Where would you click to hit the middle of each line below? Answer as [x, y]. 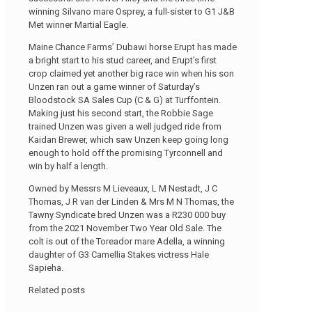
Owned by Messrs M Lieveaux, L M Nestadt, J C [123, 188]
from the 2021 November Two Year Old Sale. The [125, 228]
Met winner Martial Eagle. [78, 24]
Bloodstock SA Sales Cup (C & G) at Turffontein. [125, 100]
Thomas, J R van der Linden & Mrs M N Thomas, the [131, 201]
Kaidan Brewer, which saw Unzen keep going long [128, 139]
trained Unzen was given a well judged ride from [125, 126]
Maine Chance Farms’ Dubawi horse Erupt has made [133, 47]
